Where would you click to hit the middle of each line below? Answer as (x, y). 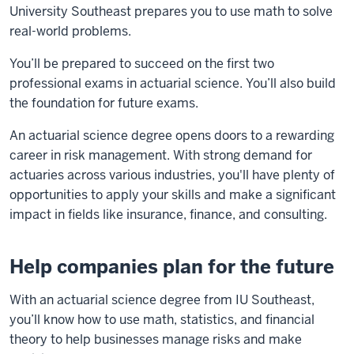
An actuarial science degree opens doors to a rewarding (172, 136)
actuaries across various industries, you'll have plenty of (172, 175)
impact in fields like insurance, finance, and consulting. (168, 215)
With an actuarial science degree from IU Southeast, (162, 300)
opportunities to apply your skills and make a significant (173, 195)
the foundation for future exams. (104, 103)
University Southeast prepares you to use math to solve (171, 11)
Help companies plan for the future (172, 267)
